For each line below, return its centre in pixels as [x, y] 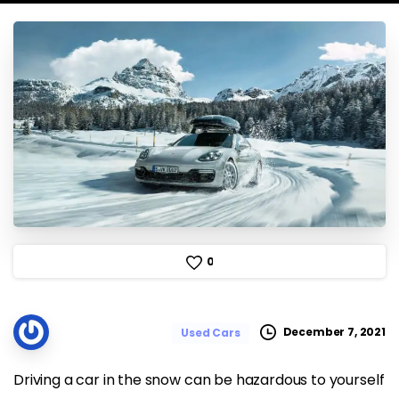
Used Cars [211, 332]
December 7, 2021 [334, 332]
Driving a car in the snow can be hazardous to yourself [199, 379]
